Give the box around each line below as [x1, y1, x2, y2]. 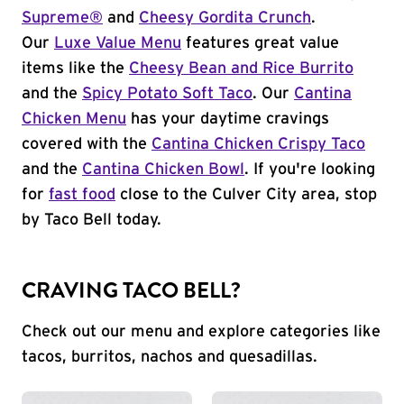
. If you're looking [244, 161, 375, 178]
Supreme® [22, 10, 103, 26]
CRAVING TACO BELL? [22, 275, 241, 306]
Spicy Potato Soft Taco [82, 86, 252, 102]
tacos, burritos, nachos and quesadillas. [22, 349, 317, 365]
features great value [181, 35, 339, 51]
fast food [49, 187, 115, 203]
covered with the [22, 136, 151, 152]
